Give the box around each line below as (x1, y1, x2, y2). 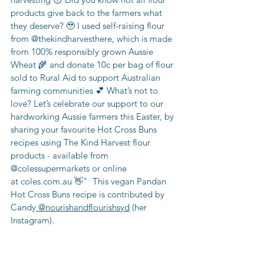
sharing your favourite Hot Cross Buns (11, 124, 159, 136)
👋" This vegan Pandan (72, 176, 169, 187)
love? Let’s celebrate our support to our (11, 98, 166, 110)
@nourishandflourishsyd (36, 202, 130, 213)
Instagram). (11, 214, 54, 226)
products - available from (11, 150, 111, 161)
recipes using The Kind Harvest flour (11, 137, 153, 148)
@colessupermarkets (11, 163, 90, 174)
